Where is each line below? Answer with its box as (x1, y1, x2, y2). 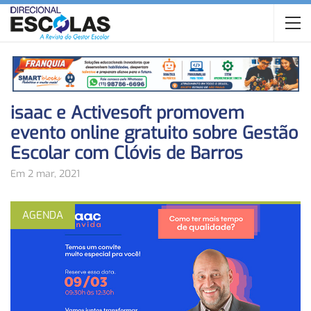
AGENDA (22, 208, 63, 223)
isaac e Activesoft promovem (10, 101, 244, 125)
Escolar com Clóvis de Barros (10, 142, 243, 165)
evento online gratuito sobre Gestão (10, 121, 298, 145)
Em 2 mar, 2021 (10, 167, 80, 181)
